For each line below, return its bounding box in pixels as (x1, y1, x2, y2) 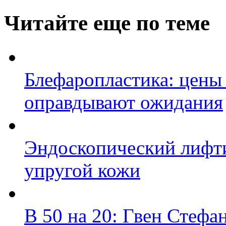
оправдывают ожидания (24, 91, 223, 114)
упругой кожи (24, 159, 140, 182)
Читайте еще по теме (4, 11, 210, 35)
